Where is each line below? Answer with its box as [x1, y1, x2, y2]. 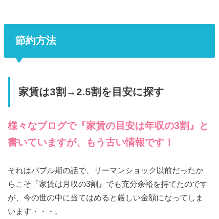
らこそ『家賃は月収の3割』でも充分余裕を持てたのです [8, 179, 208, 189]
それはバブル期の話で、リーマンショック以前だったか [8, 166, 204, 175]
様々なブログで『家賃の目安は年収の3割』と [8, 120, 209, 131]
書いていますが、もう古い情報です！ [8, 137, 175, 148]
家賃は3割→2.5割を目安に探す [18, 86, 164, 98]
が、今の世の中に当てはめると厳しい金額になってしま [8, 193, 204, 202]
